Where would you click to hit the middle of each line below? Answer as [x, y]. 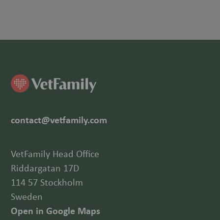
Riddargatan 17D [45, 168]
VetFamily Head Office [55, 154]
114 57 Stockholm [47, 182]
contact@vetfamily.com [59, 120]
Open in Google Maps [56, 211]
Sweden [27, 196]
